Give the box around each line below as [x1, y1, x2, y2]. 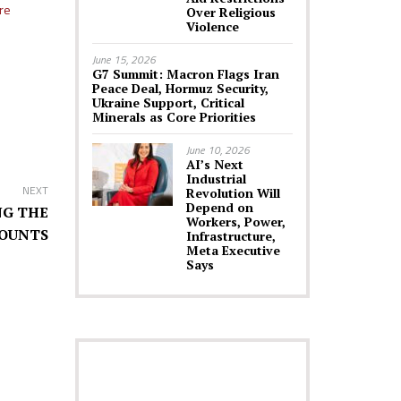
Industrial [185, 170, 246, 187]
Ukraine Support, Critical [91, 94, 244, 111]
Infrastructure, [185, 227, 276, 244]
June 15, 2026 [91, 51, 156, 68]
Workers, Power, [185, 213, 286, 230]
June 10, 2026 [185, 141, 250, 158]
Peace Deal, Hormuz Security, [91, 80, 269, 97]
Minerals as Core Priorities [91, 108, 256, 125]
